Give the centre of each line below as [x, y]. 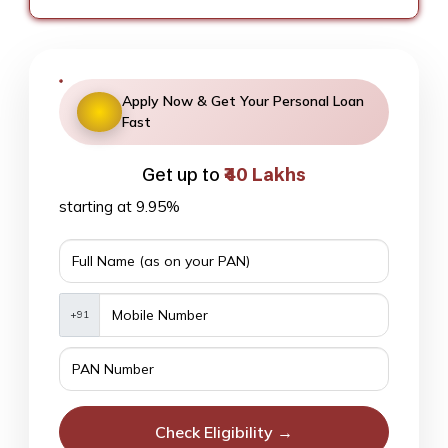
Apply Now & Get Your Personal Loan [243, 100]
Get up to [183, 174]
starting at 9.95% [119, 206]
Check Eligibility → [224, 431]
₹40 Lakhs [265, 174]
